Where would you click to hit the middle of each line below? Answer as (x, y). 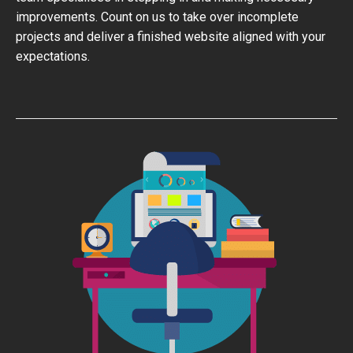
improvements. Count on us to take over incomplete (157, 17)
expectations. (53, 56)
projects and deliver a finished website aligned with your (171, 37)
